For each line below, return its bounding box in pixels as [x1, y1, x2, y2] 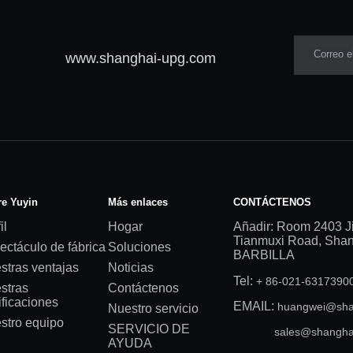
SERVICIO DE [108, 321, 191, 336]
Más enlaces [108, 195, 169, 208]
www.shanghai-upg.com [65, 50, 216, 67]
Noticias [108, 260, 154, 274]
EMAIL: [232, 299, 277, 313]
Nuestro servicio [108, 301, 199, 315]
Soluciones [108, 240, 172, 254]
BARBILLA [232, 247, 295, 262]
